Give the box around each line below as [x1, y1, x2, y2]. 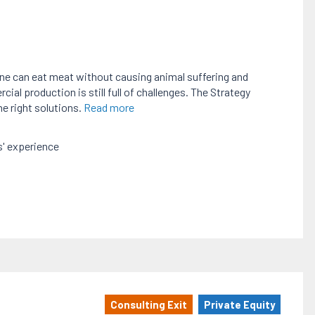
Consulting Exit [110, 298, 187, 311]
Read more [83, 100, 134, 114]
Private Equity [203, 298, 275, 311]
